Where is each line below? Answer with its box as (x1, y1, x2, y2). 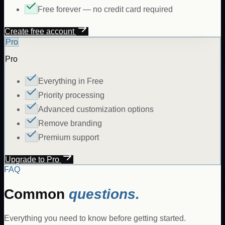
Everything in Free (38, 77, 103, 86)
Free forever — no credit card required (38, 5, 173, 14)
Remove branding (38, 119, 102, 128)
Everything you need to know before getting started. (4, 213, 186, 222)
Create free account (5, 27, 76, 36)
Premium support (38, 133, 99, 142)
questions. (69, 186, 140, 202)
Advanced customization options (38, 105, 154, 114)
